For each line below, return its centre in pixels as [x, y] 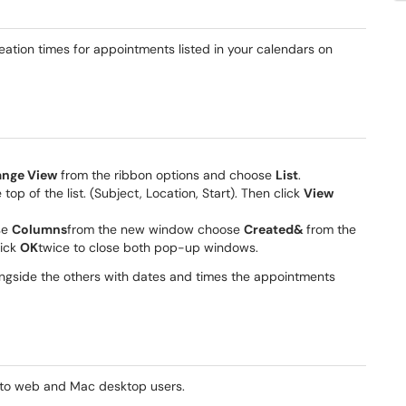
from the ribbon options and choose [166, 175]
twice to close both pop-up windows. [148, 247]
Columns [39, 229]
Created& [275, 229]
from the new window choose [155, 229]
